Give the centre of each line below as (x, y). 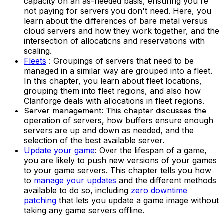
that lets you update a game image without (137, 200)
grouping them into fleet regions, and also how (112, 90)
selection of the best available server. (94, 140)
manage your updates (75, 180)
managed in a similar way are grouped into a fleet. (118, 70)
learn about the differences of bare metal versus (116, 21)
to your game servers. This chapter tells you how (117, 170)
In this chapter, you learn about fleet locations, (113, 80)
